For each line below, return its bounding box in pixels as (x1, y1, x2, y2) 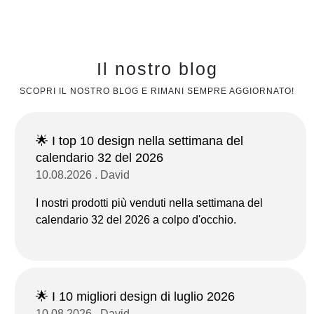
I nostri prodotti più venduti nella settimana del (36, 196, 263, 209)
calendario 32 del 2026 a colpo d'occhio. (36, 213, 236, 226)
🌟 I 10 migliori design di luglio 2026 (36, 289, 235, 303)
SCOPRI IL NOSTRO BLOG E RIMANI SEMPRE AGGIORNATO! (20, 86, 294, 96)
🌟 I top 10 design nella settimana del (36, 133, 243, 148)
